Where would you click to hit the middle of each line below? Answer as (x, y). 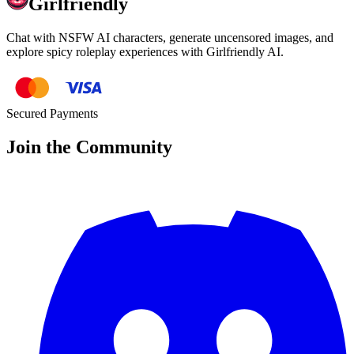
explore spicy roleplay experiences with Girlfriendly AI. (145, 52)
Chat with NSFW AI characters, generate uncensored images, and (170, 38)
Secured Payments (52, 114)
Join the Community (89, 147)
